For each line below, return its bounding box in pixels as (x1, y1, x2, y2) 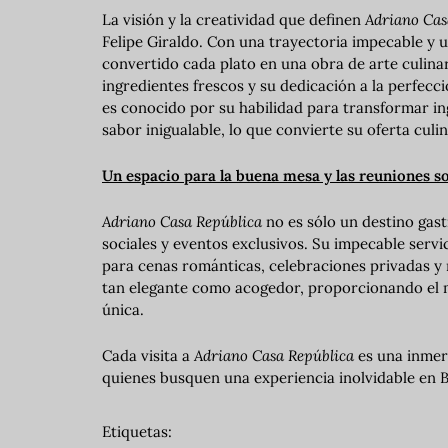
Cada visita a (102, 345, 194, 365)
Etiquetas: (102, 421, 172, 441)
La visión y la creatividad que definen (102, 9, 365, 29)
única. (102, 299, 144, 319)
